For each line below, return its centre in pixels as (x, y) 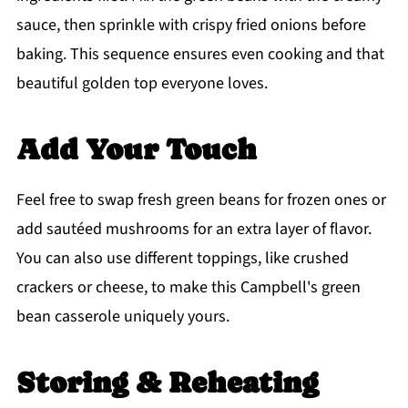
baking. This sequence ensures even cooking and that (200, 55)
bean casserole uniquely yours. (122, 317)
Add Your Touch (136, 150)
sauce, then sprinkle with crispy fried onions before (191, 25)
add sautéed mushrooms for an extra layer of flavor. (194, 229)
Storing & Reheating (167, 383)
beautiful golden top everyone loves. (142, 84)
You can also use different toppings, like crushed (182, 259)
